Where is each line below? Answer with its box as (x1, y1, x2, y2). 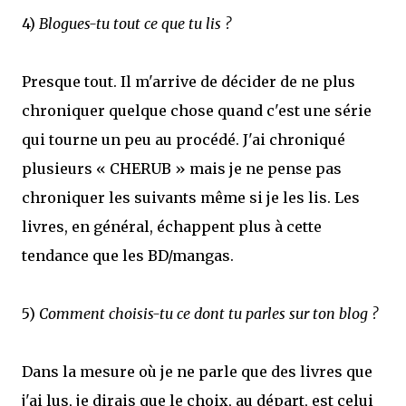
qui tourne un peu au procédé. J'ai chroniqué (22, 130, 345, 149)
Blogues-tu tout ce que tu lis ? (39, 14, 231, 33)
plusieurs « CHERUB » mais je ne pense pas (22, 159, 342, 178)
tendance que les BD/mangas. (22, 246, 234, 265)
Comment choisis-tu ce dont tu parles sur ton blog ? (39, 304, 378, 323)
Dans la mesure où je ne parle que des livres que (22, 362, 372, 381)
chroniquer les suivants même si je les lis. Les (22, 188, 360, 207)
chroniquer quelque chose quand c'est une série (22, 101, 372, 120)
